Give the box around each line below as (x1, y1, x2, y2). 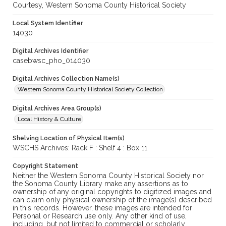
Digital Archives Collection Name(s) (13, 75, 120, 83)
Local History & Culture (18, 116, 81, 123)
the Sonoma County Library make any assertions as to (13, 180, 188, 188)
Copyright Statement (13, 162, 78, 170)
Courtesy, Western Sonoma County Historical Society (13, 1, 186, 10)
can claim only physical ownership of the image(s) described (13, 196, 212, 204)
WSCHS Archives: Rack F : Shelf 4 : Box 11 (13, 144, 147, 152)
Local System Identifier (13, 20, 83, 27)
